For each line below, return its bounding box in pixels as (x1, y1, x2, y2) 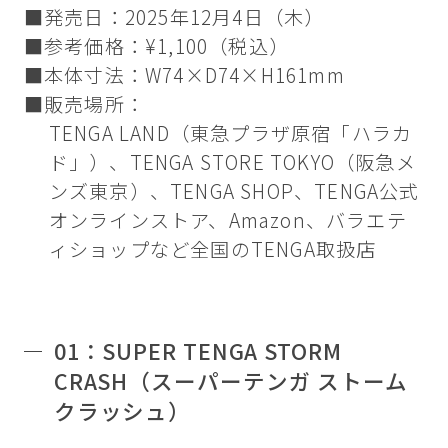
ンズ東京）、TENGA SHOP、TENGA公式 (48, 176, 420, 205)
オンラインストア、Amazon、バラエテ (48, 205, 407, 234)
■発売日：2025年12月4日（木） (23, 2, 325, 31)
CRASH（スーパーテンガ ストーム (53, 364, 408, 396)
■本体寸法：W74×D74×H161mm (23, 60, 345, 89)
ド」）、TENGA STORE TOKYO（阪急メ (48, 147, 416, 176)
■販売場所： (23, 89, 146, 118)
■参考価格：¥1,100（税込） (23, 31, 290, 60)
